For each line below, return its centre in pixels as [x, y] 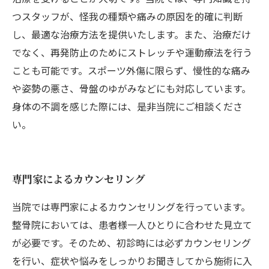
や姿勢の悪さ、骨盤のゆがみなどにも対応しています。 [131, 88]
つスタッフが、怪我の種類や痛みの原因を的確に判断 [127, 16]
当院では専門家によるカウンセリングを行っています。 [131, 207]
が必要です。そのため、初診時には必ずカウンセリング [131, 243]
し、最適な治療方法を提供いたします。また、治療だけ [131, 34]
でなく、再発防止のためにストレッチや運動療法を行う [132, 52]
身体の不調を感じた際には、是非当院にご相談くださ [127, 106]
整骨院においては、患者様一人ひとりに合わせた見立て [132, 225]
